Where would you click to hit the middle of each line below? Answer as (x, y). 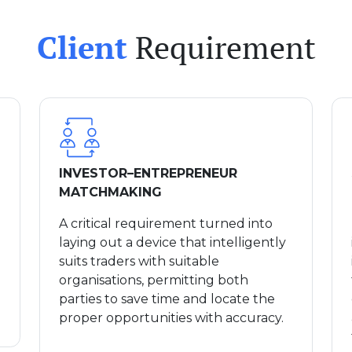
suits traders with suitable (139, 261)
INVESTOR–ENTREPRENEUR (148, 173)
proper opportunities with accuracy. (173, 317)
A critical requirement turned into (166, 223)
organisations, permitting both (154, 280)
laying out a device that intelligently (172, 242)
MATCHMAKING (112, 192)
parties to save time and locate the (167, 299)
